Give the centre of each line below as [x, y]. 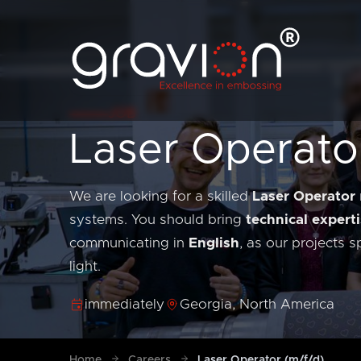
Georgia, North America [257, 304]
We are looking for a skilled [161, 197]
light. [85, 267]
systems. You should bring [158, 220]
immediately [125, 304]
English [214, 244]
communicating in [129, 244]
